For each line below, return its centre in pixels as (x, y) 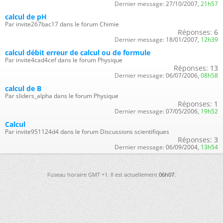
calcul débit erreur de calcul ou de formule (78, 52)
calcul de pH (26, 16)
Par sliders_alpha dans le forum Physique (62, 96)
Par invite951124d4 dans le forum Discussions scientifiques (87, 131)
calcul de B (23, 88)
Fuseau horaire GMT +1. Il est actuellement (103, 174)
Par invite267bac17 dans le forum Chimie (62, 24)
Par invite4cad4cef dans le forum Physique (64, 60)
